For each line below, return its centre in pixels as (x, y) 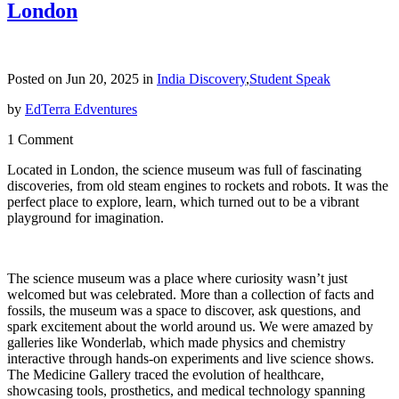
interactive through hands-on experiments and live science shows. (191, 358)
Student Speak (290, 78)
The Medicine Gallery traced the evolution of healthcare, (166, 374)
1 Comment (40, 139)
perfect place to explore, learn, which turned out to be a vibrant (183, 201)
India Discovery (201, 78)
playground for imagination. (85, 217)
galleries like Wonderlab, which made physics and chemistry (176, 342)
